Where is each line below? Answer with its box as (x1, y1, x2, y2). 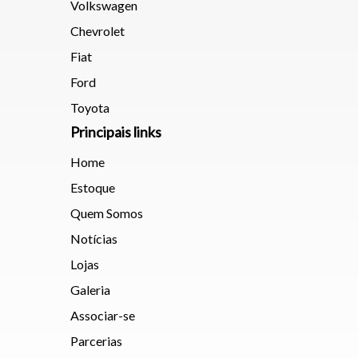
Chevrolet (70, 23, 125, 39)
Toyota (70, 100, 109, 116)
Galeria (70, 282, 110, 298)
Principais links (70, 123, 161, 141)
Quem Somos (70, 205, 143, 221)
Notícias (70, 231, 117, 247)
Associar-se (70, 308, 135, 324)
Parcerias (70, 333, 122, 349)
